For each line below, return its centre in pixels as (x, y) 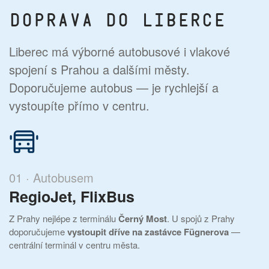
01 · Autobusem (51, 177)
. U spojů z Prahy (201, 218)
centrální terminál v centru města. (74, 244)
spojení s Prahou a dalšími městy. (99, 69)
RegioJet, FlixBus (72, 196)
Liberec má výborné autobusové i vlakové (119, 51)
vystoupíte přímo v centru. (79, 105)
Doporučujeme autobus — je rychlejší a (114, 87)
